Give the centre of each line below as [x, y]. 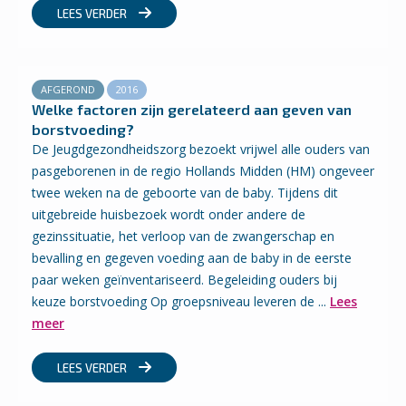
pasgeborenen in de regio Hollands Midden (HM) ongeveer [203, 171]
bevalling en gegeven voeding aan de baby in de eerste [192, 258]
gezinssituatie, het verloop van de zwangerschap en [183, 236]
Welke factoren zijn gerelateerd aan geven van [192, 109]
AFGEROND [68, 89]
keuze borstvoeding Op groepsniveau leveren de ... [181, 301]
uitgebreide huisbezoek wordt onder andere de [169, 214]
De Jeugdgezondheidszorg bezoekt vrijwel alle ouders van [201, 149]
